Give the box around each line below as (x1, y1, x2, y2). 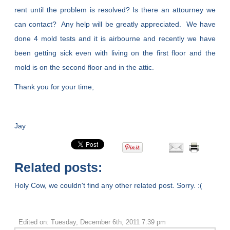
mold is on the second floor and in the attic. (14, 63, 155, 72)
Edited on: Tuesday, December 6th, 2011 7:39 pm (18, 218, 166, 226)
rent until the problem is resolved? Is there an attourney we (14, 6, 216, 14)
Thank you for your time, (14, 83, 94, 91)
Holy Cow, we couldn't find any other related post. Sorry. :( (14, 181, 203, 190)
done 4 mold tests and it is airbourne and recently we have (14, 34, 216, 43)
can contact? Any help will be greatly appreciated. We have (14, 20, 216, 29)
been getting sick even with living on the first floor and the (14, 49, 216, 57)
